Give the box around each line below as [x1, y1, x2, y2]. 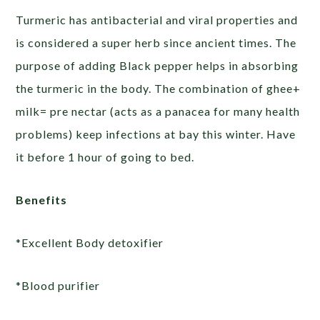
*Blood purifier [16, 279, 101, 292]
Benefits [16, 193, 68, 206]
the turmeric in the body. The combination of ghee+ [16, 81, 301, 95]
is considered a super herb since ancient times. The [16, 36, 297, 49]
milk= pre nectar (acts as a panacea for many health [16, 104, 301, 118]
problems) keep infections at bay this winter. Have [16, 127, 296, 141]
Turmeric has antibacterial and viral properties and [16, 13, 299, 26]
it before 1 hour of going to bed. [16, 150, 195, 164]
